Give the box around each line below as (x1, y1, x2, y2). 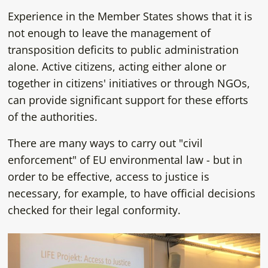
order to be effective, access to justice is (7, 169, 209, 184)
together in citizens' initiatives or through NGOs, (7, 75, 250, 90)
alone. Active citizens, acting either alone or (7, 59, 226, 74)
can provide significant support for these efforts (7, 92, 248, 107)
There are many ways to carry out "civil (7, 135, 203, 150)
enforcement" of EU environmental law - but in (7, 152, 242, 167)
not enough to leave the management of (7, 25, 211, 40)
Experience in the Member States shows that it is (7, 8, 252, 23)
